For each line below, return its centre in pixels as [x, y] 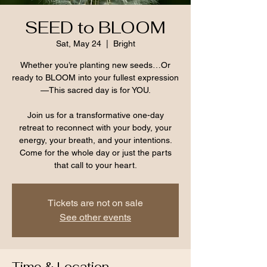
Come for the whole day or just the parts [95, 152]
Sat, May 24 [78, 43]
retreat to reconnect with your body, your [95, 127]
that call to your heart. [95, 165]
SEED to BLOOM [95, 27]
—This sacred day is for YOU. [95, 90]
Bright [124, 43]
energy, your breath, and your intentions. [95, 140]
